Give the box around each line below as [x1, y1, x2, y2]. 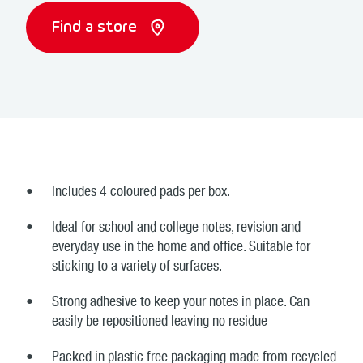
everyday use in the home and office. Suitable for [52, 241, 310, 255]
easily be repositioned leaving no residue [52, 315, 267, 330]
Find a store [52, 19, 141, 36]
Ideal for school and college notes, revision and [52, 221, 301, 236]
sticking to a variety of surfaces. [52, 260, 222, 275]
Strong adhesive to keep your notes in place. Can [52, 296, 310, 310]
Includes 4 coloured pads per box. [52, 186, 230, 200]
